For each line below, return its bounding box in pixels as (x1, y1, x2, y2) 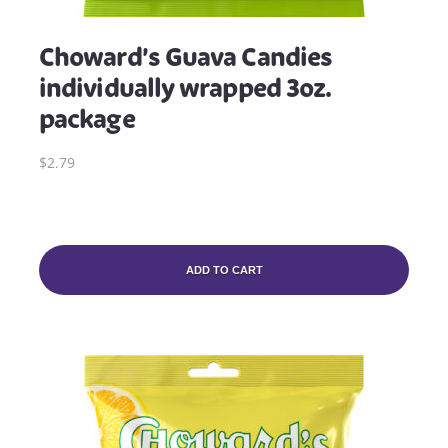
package (39, 103, 135, 136)
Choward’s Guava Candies (39, 41, 333, 74)
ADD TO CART (185, 264, 263, 277)
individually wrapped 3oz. (39, 72, 331, 105)
